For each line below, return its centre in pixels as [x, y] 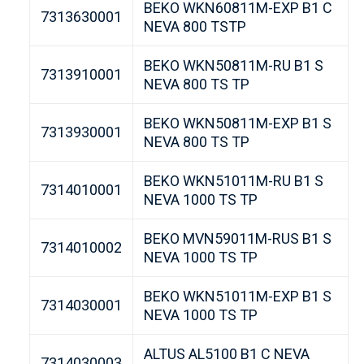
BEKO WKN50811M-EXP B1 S [237, 123]
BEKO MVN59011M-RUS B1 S [237, 239]
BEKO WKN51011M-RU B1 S [233, 181]
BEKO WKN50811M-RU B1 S [233, 66]
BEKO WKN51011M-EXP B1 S [237, 297]
